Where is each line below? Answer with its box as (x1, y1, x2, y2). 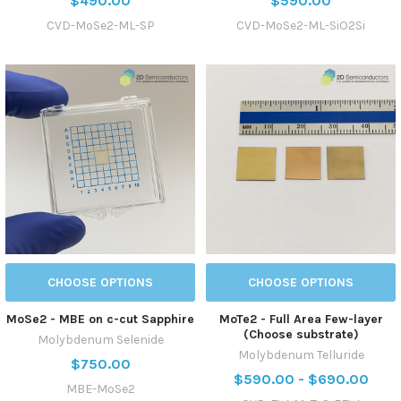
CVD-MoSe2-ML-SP (46, 17, 155, 33)
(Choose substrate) (243, 326, 359, 342)
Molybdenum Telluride (237, 346, 364, 363)
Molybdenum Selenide (37, 331, 164, 347)
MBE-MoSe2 (65, 380, 135, 397)
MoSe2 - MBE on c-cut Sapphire (6, 311, 194, 327)
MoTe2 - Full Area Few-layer (218, 311, 383, 327)
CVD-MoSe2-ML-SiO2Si (236, 17, 365, 33)
